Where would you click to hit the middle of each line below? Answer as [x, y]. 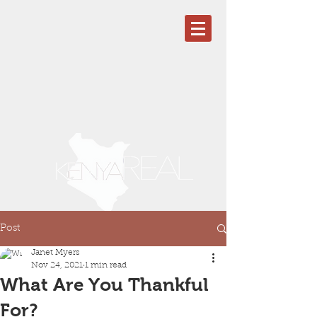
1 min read [106, 265]
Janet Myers [56, 253]
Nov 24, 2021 [57, 265]
